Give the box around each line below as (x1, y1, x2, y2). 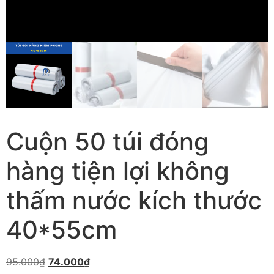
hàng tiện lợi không (6, 156, 229, 187)
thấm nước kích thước (6, 185, 262, 216)
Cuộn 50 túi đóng (6, 127, 209, 157)
